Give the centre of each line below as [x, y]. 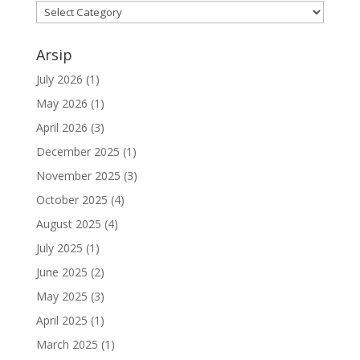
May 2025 [61, 296]
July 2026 [59, 79]
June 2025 [61, 272]
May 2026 [61, 103]
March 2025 [67, 344]
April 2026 [61, 127]
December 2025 [78, 151]
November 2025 [78, 175]
